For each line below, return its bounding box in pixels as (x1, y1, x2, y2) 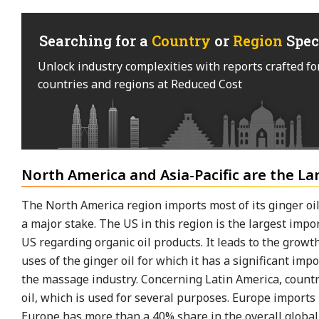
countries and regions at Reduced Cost (38, 76, 242, 92)
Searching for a (39, 31, 152, 50)
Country (152, 31, 211, 50)
